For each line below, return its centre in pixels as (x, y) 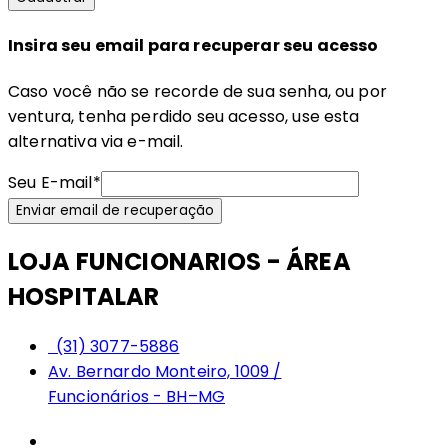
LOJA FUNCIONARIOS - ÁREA (179, 261)
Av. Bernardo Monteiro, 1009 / (165, 371)
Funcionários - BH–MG (137, 396)
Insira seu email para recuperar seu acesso (193, 45)
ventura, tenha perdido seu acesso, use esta (184, 116)
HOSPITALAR (84, 296)
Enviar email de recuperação (115, 210)
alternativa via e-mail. (96, 141)
